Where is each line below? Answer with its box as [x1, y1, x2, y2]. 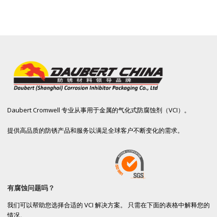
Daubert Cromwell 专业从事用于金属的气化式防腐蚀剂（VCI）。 [7, 106, 190, 115]
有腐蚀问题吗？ [7, 184, 55, 192]
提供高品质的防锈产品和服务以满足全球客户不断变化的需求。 [7, 126, 184, 135]
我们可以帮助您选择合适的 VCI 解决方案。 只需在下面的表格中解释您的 [7, 201, 210, 210]
